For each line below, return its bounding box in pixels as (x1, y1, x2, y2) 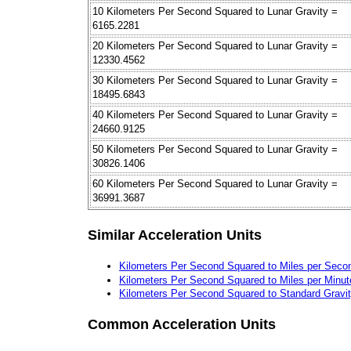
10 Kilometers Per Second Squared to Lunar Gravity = (92, 5, 338, 18)
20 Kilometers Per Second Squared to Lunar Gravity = (92, 40, 338, 52)
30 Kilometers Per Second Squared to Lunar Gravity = (92, 74, 338, 87)
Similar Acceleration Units (88, 226, 262, 243)
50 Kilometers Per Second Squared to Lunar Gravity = (92, 143, 338, 156)
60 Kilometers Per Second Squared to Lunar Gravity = (92, 178, 338, 190)
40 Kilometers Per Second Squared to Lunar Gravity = (92, 109, 338, 121)
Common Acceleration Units (88, 316, 276, 332)
